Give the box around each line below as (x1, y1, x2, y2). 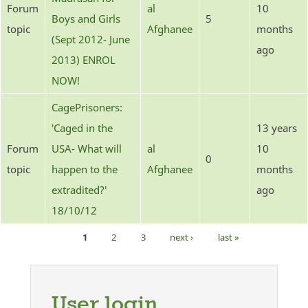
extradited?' (52, 182, 107, 197)
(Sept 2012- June (52, 32, 130, 46)
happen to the (52, 162, 118, 176)
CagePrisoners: (52, 100, 122, 114)
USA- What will (52, 141, 122, 155)
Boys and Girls (52, 11, 120, 25)
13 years (256, 120, 297, 135)
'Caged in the (52, 120, 113, 135)
